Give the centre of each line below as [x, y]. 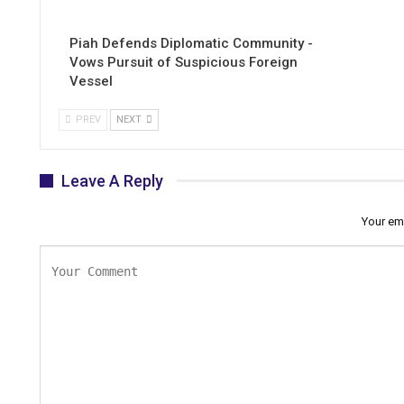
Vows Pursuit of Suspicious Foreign [184, 62]
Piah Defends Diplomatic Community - [191, 43]
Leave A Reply [112, 180]
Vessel [91, 81]
